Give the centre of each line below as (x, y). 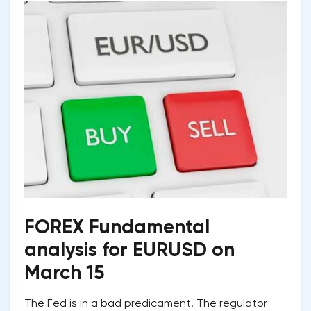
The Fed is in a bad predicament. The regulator (146, 303)
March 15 (64, 272)
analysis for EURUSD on (129, 249)
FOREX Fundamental (117, 226)
